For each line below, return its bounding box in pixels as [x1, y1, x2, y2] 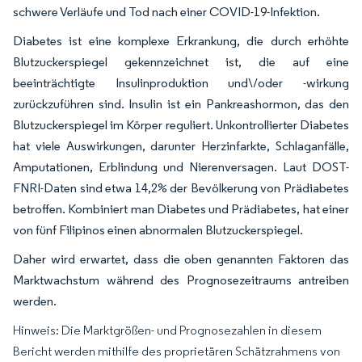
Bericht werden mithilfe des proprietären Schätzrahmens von [13, 343, 340, 359]
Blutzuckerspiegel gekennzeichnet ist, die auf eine [13, 54, 349, 69]
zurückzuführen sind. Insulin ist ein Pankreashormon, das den [13, 96, 349, 112]
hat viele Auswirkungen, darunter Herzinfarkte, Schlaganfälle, [13, 138, 349, 154]
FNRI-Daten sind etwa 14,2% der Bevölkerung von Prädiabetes [13, 180, 349, 196]
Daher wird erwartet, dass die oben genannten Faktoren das [13, 251, 349, 267]
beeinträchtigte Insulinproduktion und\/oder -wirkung [13, 75, 349, 90]
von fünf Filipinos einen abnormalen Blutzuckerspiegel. [13, 222, 303, 238]
